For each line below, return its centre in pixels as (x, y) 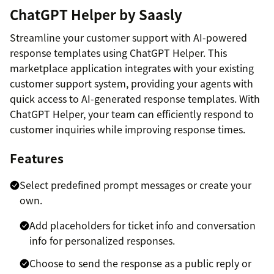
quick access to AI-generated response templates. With (135, 98)
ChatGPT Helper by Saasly (96, 14)
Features (37, 158)
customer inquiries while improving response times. (128, 129)
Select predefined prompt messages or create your (135, 184)
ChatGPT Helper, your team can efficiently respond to (132, 113)
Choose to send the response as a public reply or (140, 263)
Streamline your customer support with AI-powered (128, 37)
